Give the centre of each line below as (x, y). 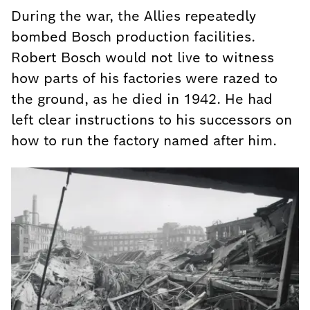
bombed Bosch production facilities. (133, 37)
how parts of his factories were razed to (144, 78)
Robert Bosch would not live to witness (143, 57)
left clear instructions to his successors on (152, 120)
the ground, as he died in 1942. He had (142, 99)
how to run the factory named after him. (144, 140)
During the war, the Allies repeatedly (134, 16)
